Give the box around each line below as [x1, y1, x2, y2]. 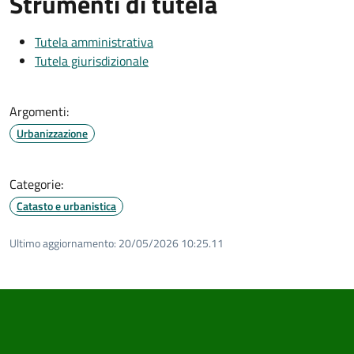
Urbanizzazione [17, 124, 88, 141]
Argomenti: [9, 101, 69, 121]
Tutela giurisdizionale [35, 51, 149, 70]
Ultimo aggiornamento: [9, 234, 116, 251]
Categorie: [9, 174, 63, 194]
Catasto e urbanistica [17, 197, 116, 214]
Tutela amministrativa [35, 32, 153, 51]
